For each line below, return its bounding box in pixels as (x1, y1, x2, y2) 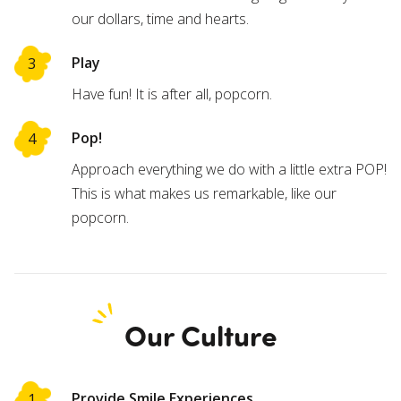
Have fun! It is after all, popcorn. (72, 83, 272, 104)
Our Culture (124, 314, 277, 354)
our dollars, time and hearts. (72, 8, 249, 29)
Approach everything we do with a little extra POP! (72, 158, 387, 179)
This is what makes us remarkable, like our (72, 183, 337, 203)
